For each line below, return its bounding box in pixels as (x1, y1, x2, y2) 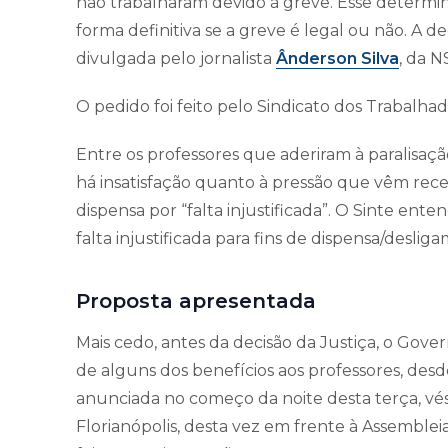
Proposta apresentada (76, 289, 316, 314)
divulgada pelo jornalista (76, 49, 276, 69)
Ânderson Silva (276, 49, 399, 69)
